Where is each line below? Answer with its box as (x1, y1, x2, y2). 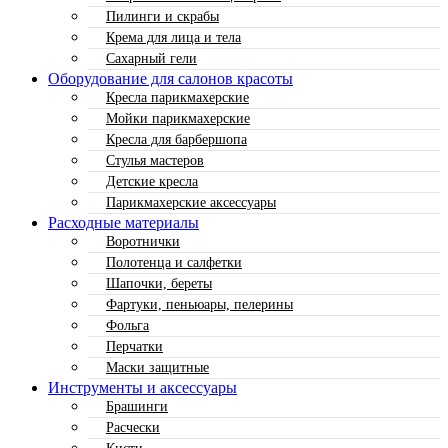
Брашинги (106, 398, 168, 414)
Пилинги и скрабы (106, 8, 219, 24)
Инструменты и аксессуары (48, 378, 237, 396)
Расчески (106, 419, 160, 435)
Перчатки (106, 338, 163, 354)
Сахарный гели (106, 50, 197, 66)
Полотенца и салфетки (106, 254, 242, 270)
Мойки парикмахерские (106, 110, 250, 126)
